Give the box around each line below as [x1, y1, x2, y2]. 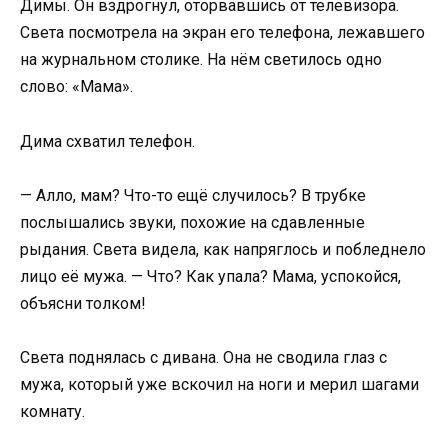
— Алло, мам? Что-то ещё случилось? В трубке [20, 185, 366, 205]
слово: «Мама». [20, 77, 133, 97]
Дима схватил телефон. [20, 131, 195, 151]
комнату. [20, 401, 85, 421]
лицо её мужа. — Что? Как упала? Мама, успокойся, [20, 266, 401, 286]
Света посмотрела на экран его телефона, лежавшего [20, 23, 425, 43]
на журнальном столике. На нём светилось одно [20, 50, 382, 70]
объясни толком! [20, 293, 146, 313]
